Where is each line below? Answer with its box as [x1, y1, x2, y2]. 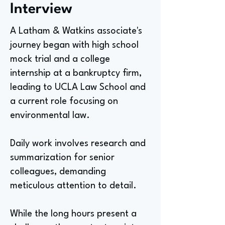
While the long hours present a [10, 209, 137, 218]
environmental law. [10, 111, 90, 120]
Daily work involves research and [10, 139, 146, 148]
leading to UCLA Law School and [10, 83, 146, 92]
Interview [10, 2, 72, 17]
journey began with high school [10, 41, 139, 50]
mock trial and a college [10, 55, 110, 64]
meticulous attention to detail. [10, 181, 137, 190]
